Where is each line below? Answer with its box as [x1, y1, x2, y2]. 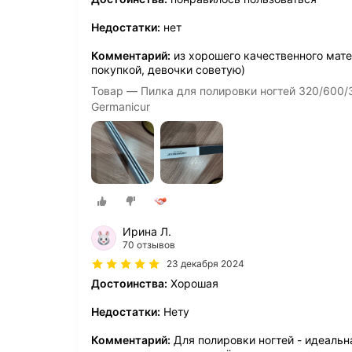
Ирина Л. [123, 224, 171, 238]
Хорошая [167, 276, 218, 290]
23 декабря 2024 [167, 257, 244, 269]
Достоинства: [91, 276, 167, 290]
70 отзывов [123, 238, 175, 251]
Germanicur [91, 99, 150, 113]
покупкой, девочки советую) [91, 62, 245, 76]
